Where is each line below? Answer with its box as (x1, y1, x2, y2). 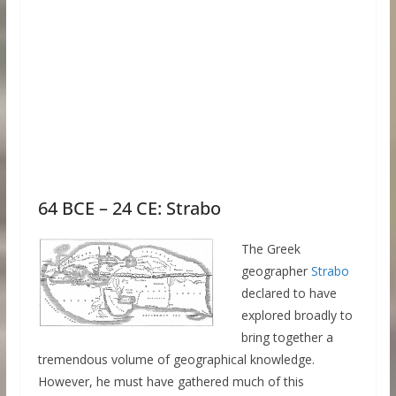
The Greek (240, 240, 301, 258)
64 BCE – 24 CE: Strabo (37, 196, 221, 221)
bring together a (240, 329, 333, 346)
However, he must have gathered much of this (37, 373, 304, 391)
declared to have (240, 285, 337, 302)
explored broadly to (240, 307, 353, 324)
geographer (240, 263, 311, 280)
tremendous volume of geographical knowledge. (37, 351, 315, 369)
